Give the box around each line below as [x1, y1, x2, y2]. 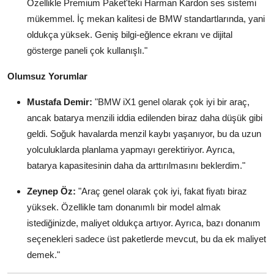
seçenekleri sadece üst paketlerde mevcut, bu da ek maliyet [27, 233, 266, 244]
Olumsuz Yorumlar [7, 70, 87, 81]
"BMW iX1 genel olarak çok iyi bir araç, [92, 96, 250, 107]
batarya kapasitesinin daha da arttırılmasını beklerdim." [27, 160, 245, 171]
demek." [27, 249, 60, 260]
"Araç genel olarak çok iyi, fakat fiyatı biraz [76, 185, 247, 196]
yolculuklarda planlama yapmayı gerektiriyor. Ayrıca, [27, 144, 235, 155]
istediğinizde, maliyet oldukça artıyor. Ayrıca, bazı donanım [27, 217, 261, 228]
